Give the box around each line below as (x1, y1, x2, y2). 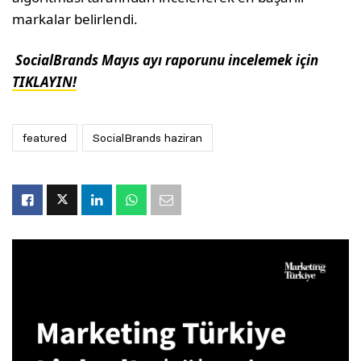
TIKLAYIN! (12, 72, 77, 91)
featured (23, 130, 67, 145)
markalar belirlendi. (12, 9, 142, 28)
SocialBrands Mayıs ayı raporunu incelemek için (12, 50, 319, 69)
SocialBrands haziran (93, 130, 202, 145)
